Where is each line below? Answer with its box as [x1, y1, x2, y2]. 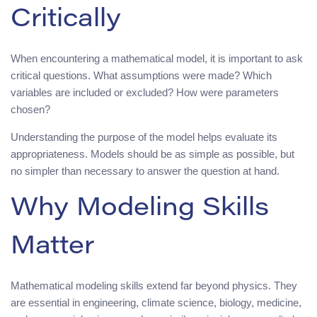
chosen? [11, 103, 50, 115]
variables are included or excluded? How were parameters [11, 86, 279, 98]
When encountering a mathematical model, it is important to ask [11, 52, 303, 64]
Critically [11, 7, 121, 33]
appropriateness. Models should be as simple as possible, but [11, 147, 294, 160]
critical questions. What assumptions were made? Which [11, 69, 272, 81]
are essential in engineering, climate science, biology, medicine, [11, 296, 301, 309]
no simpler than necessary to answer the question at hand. [11, 164, 279, 177]
